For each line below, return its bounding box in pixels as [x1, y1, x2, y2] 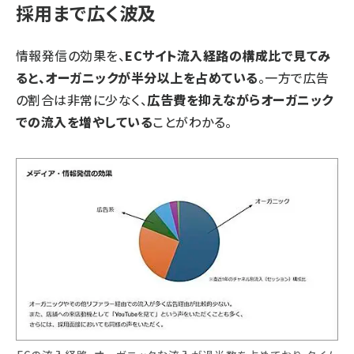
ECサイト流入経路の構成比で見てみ [125, 45, 331, 65]
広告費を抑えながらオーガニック [147, 89, 333, 109]
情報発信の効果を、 [16, 45, 126, 65]
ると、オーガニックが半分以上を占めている [16, 67, 258, 87]
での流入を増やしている [16, 111, 153, 131]
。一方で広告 [258, 67, 330, 87]
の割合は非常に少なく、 [16, 89, 148, 109]
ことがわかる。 [153, 111, 232, 131]
